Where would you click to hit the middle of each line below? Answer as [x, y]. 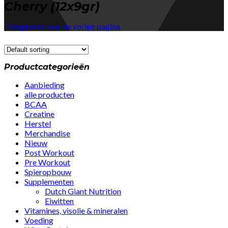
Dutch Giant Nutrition [83, 191]
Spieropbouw [48, 172]
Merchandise [47, 133]
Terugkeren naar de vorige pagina [62, 26]
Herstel [38, 123]
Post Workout [49, 152]
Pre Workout [47, 162]
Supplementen [49, 181]
